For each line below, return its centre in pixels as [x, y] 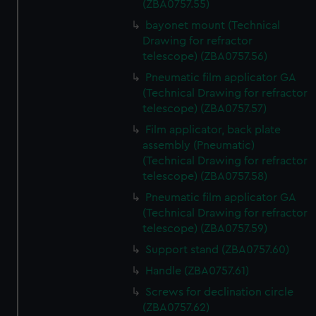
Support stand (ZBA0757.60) [218, 250]
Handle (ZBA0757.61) [197, 271]
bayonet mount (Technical [213, 25]
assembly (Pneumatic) [199, 145]
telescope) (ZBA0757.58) [205, 176]
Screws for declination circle [220, 292]
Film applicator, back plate [213, 130]
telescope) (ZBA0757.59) [205, 229]
